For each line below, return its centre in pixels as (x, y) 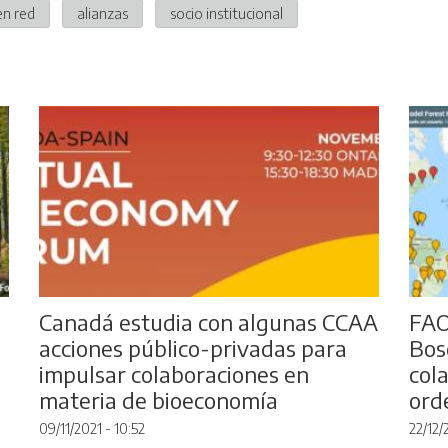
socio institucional (226, 12)
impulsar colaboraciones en (173, 374)
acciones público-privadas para (192, 348)
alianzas (102, 12)
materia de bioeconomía (158, 400)
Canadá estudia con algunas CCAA (208, 322)
